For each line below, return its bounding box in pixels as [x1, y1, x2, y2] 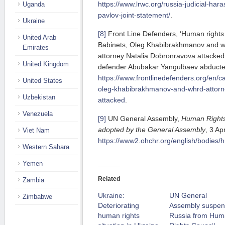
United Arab [23, 34, 56, 41]
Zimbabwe [23, 193, 52, 200]
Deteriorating [98, 201, 139, 210]
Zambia [23, 176, 44, 184]
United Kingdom [23, 60, 69, 68]
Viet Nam [23, 127, 50, 134]
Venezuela [23, 110, 53, 118]
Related [98, 175, 120, 183]
